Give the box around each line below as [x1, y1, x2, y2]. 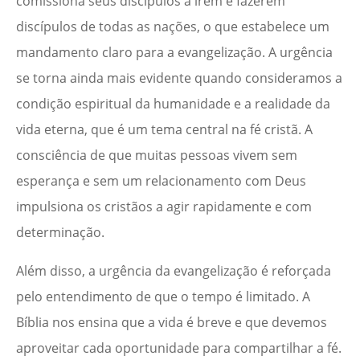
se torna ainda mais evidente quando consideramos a [16, 69, 342, 88]
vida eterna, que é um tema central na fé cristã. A [16, 121, 313, 139]
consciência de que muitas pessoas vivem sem [16, 146, 297, 165]
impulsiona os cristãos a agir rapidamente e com [16, 198, 312, 216]
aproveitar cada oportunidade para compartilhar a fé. [16, 339, 342, 358]
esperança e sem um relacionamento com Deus [16, 172, 306, 190]
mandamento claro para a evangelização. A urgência [16, 43, 333, 62]
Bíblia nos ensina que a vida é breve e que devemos [16, 313, 327, 332]
